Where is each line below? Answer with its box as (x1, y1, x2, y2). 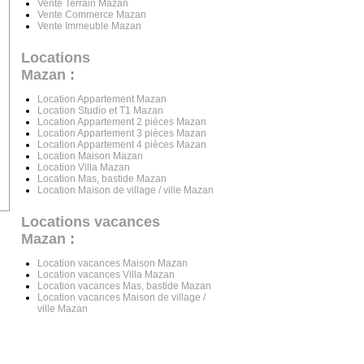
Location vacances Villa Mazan (37, 269, 175, 280)
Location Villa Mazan (37, 162, 130, 173)
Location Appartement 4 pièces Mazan (37, 139, 206, 150)
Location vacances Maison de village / (37, 292, 206, 303)
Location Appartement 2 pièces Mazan (37, 116, 206, 128)
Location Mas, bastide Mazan (37, 173, 167, 184)
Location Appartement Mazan (37, 93, 167, 105)
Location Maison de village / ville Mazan (37, 184, 214, 196)
